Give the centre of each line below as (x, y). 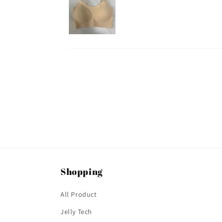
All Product (79, 194)
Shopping (82, 171)
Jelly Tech (76, 212)
